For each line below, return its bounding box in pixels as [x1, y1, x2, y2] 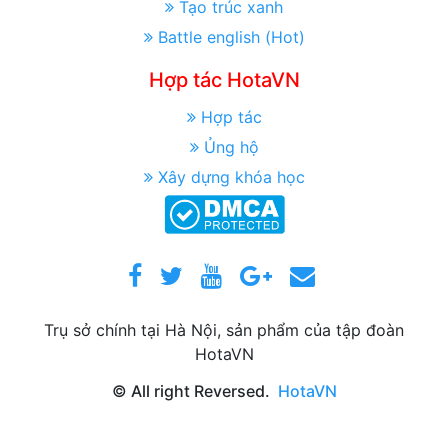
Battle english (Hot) [157, 26, 305, 47]
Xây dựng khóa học [157, 166, 305, 187]
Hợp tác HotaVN [148, 67, 300, 92]
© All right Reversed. [111, 380, 270, 401]
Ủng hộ [203, 136, 259, 157]
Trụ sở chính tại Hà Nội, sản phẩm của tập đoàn [44, 319, 404, 340]
